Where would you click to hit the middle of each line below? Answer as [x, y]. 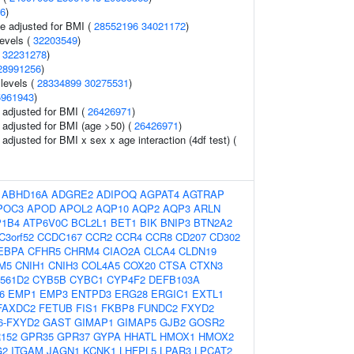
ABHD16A [25, 194]
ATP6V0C [45, 222]
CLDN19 [198, 251]
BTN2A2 [213, 222]
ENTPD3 [91, 294]
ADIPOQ [117, 194]
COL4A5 [101, 265]
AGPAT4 [160, 194]
